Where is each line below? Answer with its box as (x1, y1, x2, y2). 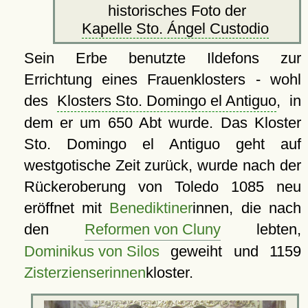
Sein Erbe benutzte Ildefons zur (23, 49, 301, 67)
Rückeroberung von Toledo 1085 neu (23, 177, 301, 195)
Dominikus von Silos (23, 242, 159, 260)
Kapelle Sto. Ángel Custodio (81, 19, 269, 37)
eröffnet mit (23, 199, 110, 217)
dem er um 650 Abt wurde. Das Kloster (23, 113, 301, 131)
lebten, (220, 220, 301, 238)
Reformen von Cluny (84, 220, 221, 238)
